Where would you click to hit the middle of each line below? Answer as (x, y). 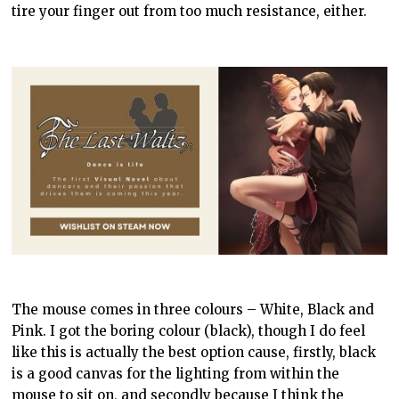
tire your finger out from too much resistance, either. (190, 11)
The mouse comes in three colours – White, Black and (193, 309)
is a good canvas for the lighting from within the (176, 373)
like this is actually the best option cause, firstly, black (194, 352)
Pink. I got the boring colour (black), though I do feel (189, 330)
